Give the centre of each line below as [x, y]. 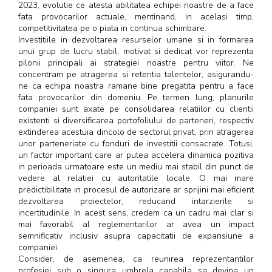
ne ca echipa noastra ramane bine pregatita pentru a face [136, 86]
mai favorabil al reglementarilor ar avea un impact [136, 224]
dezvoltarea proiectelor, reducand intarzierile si [136, 201]
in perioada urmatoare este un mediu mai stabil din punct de [136, 166]
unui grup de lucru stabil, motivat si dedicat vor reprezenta [136, 51]
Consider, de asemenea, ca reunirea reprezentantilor [136, 259]
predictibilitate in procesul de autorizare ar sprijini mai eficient [136, 189]
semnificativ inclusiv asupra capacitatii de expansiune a [136, 236]
